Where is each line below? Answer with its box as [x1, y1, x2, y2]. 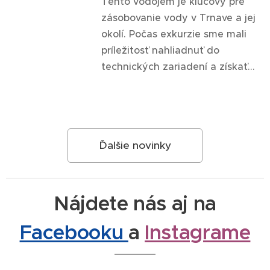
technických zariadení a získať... [101, 60, 255, 72]
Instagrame [145, 220, 251, 245]
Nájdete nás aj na [54, 191, 216, 216]
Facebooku [19, 220, 128, 245]
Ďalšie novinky [99, 139, 171, 152]
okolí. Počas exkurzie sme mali [101, 28, 246, 40]
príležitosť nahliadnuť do [101, 44, 219, 56]
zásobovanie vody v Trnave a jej [101, 11, 256, 24]
